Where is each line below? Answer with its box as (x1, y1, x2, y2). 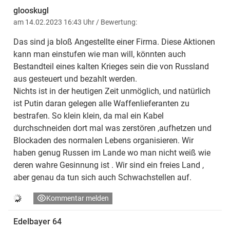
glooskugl (13, 5, 49, 15)
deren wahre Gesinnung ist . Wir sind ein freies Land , (13, 160, 204, 170)
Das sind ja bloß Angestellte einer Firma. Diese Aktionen (13, 36, 215, 47)
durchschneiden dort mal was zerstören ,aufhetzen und (13, 123, 212, 133)
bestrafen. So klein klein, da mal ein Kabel (13, 110, 164, 121)
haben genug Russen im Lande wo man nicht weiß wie (13, 147, 210, 158)
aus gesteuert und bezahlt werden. (13, 73, 137, 84)
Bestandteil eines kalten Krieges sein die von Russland (13, 61, 209, 71)
